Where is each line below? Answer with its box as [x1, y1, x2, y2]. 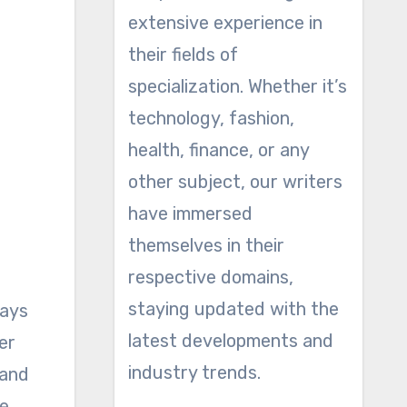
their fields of [127, 44, 238, 65]
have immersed [127, 203, 253, 224]
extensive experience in [127, 12, 323, 34]
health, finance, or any [127, 139, 309, 161]
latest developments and [127, 330, 333, 352]
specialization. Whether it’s [127, 75, 347, 97]
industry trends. [127, 362, 261, 383]
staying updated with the [127, 298, 339, 320]
